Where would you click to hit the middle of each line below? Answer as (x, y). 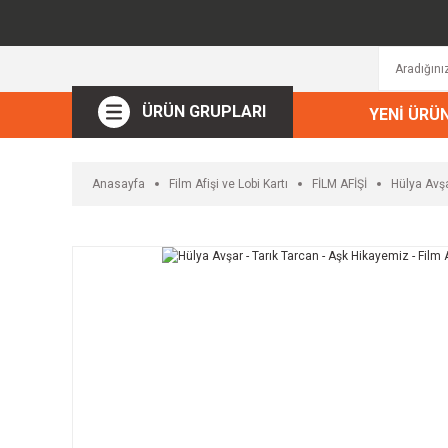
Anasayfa (118, 183)
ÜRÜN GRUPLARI (204, 111)
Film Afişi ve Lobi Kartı (228, 183)
